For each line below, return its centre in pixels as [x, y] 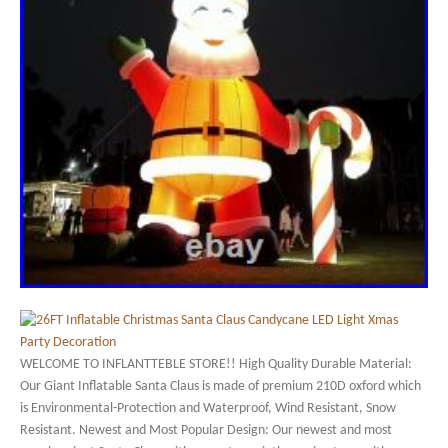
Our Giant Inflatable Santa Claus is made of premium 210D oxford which [220, 386]
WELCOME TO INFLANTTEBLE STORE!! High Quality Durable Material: [216, 364]
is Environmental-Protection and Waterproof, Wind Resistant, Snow [208, 408]
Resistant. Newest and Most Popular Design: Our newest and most [206, 430]
